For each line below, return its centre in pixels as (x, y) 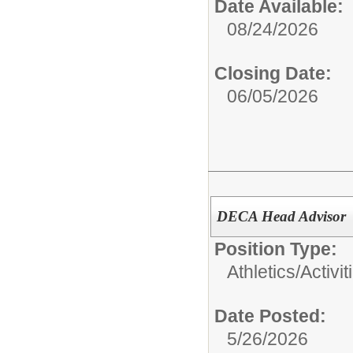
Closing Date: (273, 74)
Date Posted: (270, 316)
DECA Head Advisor (281, 216)
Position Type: (276, 249)
